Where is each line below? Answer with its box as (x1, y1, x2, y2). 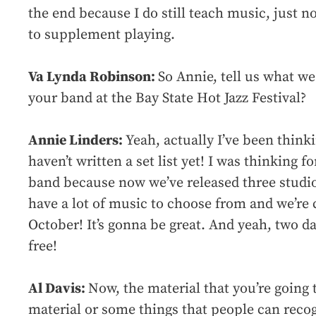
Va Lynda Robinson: (28, 68, 158, 87)
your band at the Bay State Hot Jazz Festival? (28, 90, 306, 108)
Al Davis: (28, 280, 88, 298)
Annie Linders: (28, 132, 126, 150)
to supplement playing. (28, 26, 175, 44)
